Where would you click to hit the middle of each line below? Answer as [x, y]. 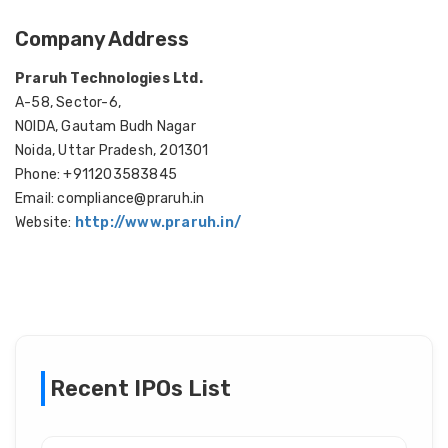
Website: [45, 222]
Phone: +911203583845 [96, 174]
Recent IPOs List [140, 388]
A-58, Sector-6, [68, 102]
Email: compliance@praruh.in [110, 198]
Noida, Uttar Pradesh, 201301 [112, 150]
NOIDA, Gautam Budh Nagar [105, 126]
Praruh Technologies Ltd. [109, 78]
